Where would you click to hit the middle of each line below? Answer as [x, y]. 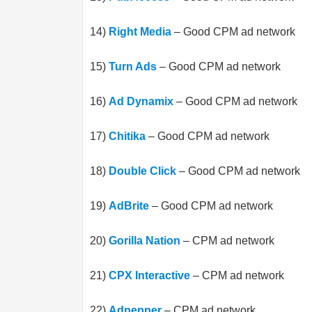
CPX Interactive [149, 275]
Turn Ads [133, 67]
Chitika [127, 136]
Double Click [142, 171]
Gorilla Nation [145, 241]
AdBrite [129, 206]
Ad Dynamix [141, 101]
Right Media [140, 32]
